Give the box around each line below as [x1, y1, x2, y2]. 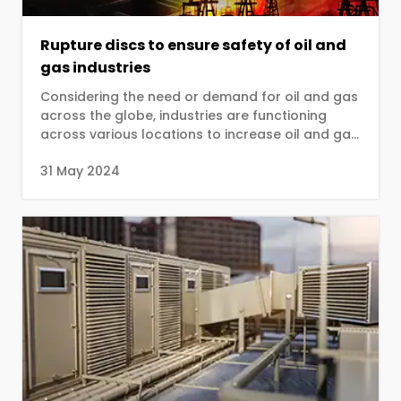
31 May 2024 [40, 162, 120, 180]
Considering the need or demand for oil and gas [40, 88, 358, 106]
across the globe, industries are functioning [40, 107, 327, 124]
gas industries [40, 57, 150, 78]
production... [40, 144, 122, 162]
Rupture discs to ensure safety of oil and [40, 35, 346, 55]
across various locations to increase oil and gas [40, 125, 225, 143]
